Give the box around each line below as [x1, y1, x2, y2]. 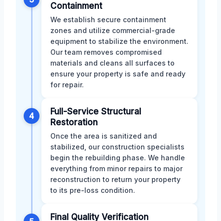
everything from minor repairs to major [50, 164, 183, 173]
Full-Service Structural [50, 106, 141, 116]
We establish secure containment [50, 15, 166, 24]
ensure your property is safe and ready [50, 69, 185, 78]
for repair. [50, 80, 84, 89]
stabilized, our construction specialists [50, 142, 184, 151]
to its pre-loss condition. [50, 185, 135, 194]
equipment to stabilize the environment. [50, 37, 188, 45]
